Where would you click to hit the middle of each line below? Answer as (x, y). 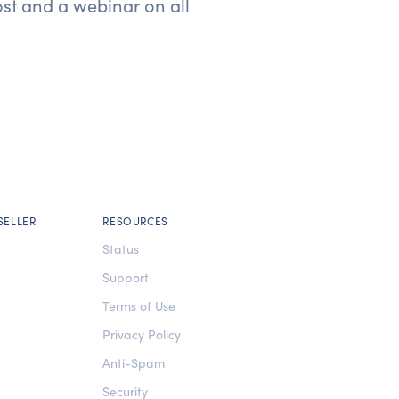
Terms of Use (139, 305)
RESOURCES (135, 221)
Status (121, 248)
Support (126, 277)
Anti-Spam (134, 362)
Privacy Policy (142, 334)
